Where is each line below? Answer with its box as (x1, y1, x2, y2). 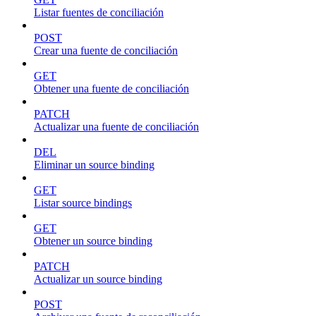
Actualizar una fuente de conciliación (34, 120, 199, 133)
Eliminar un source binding (34, 158, 154, 171)
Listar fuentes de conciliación (34, 6, 164, 18)
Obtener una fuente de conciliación (34, 82, 189, 95)
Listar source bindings (34, 196, 132, 209)
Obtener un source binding (34, 234, 152, 247)
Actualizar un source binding (34, 272, 162, 285)
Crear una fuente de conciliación (34, 44, 178, 56)
